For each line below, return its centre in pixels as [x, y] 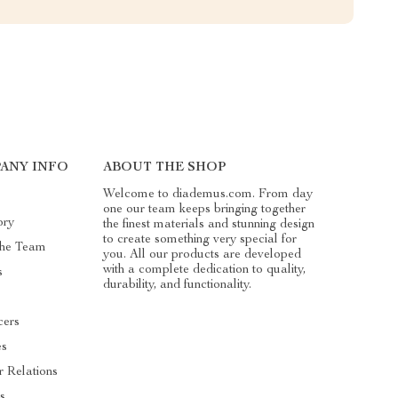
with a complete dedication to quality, [204, 270]
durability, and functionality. [177, 285]
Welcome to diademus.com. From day [207, 194]
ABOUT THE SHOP [164, 167]
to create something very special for [199, 239]
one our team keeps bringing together [204, 209]
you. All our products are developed [202, 255]
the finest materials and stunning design [208, 224]
